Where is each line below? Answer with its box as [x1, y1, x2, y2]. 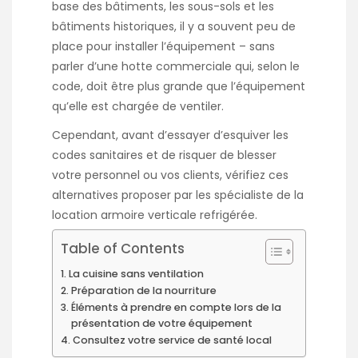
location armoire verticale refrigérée [52, 207, 255, 224]
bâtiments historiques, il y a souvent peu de [52, 18, 296, 35]
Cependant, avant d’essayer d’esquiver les [52, 127, 288, 144]
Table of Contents [61, 238, 185, 257]
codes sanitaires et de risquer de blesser [52, 147, 276, 164]
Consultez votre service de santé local [72, 332, 272, 347]
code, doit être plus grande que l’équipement [52, 78, 305, 95]
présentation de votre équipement [70, 316, 253, 330]
